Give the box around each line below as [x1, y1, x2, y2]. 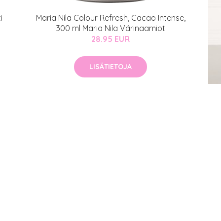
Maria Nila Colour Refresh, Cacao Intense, [36, 13, 185, 23]
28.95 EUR [91, 34, 130, 44]
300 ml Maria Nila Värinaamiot [56, 23, 165, 34]
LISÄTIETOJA [89, 62, 132, 72]
